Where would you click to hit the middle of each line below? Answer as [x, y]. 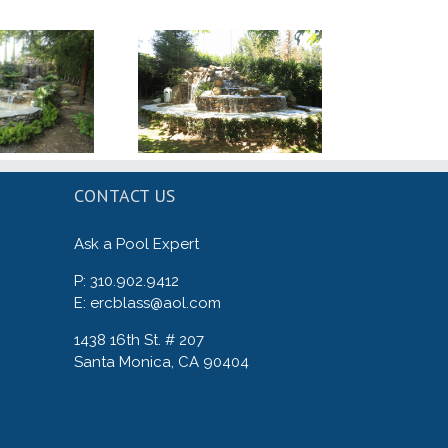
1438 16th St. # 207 [138, 340]
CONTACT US [124, 196]
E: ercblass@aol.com [147, 303]
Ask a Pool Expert [136, 244]
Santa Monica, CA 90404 [161, 362]
